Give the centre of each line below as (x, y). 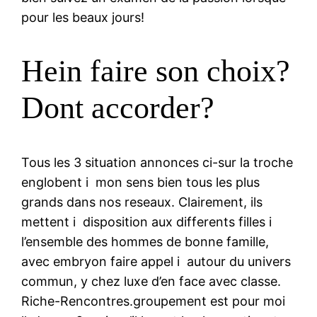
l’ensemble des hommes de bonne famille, (145, 241)
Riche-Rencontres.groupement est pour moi (154, 301)
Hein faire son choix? (156, 71)
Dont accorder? (118, 108)
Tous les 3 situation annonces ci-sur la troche (157, 162)
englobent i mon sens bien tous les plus (141, 182)
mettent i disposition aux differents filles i (149, 221)
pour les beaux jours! (83, 17)
